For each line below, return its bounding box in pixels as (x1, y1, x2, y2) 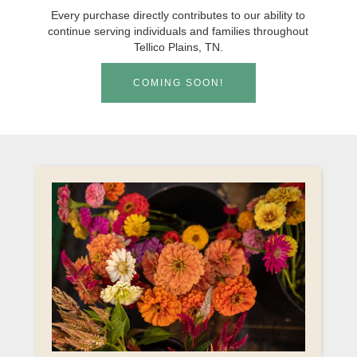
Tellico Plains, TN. (133, 41, 223, 53)
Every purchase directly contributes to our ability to (51, 9, 306, 22)
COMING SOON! (132, 77, 224, 88)
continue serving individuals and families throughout (48, 25, 309, 37)
